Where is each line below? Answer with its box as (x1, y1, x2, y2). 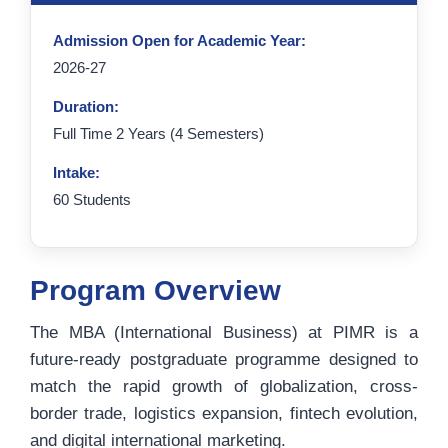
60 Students (53, 191, 131, 208)
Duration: (53, 98, 119, 115)
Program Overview (30, 275, 281, 306)
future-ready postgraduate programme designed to (30, 350, 418, 369)
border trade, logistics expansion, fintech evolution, (30, 404, 418, 423)
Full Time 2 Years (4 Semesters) (53, 125, 264, 142)
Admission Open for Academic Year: (53, 32, 306, 49)
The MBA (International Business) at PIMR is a (30, 323, 418, 342)
